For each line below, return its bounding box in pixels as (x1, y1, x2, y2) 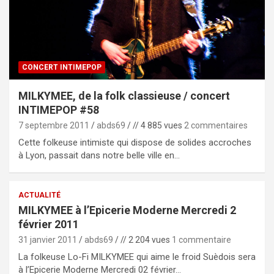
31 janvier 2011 (18, 234, 77, 245)
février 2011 (18, 217, 79, 231)
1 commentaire (172, 234, 231, 245)
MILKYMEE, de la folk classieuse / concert (18, 89, 230, 102)
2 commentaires (184, 120, 248, 130)
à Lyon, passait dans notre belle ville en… (18, 149, 180, 161)
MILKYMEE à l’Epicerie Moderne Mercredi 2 (18, 203, 236, 217)
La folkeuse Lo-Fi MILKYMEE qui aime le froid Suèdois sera (18, 251, 256, 262)
